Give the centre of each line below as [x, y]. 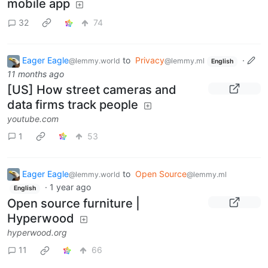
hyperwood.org [37, 232]
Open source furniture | [74, 203]
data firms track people [73, 104]
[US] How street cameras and [92, 89]
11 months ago [36, 74]
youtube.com [33, 118]
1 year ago [70, 187]
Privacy [150, 60]
